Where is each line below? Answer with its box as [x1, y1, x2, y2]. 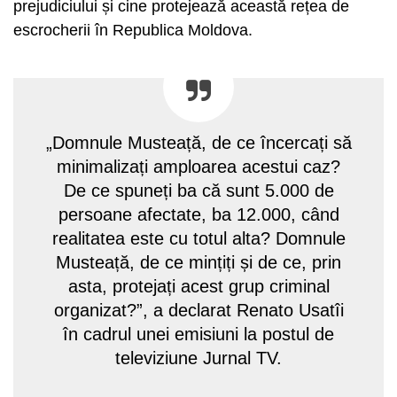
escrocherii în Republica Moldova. [13, 20, 253, 39]
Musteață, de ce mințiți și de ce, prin [56, 252, 341, 272]
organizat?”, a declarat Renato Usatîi [53, 300, 344, 320]
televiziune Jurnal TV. [115, 347, 282, 368]
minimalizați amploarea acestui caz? [57, 156, 340, 176]
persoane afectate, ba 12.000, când [58, 204, 339, 224]
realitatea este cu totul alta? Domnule [51, 228, 346, 248]
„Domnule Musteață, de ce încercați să [45, 132, 352, 152]
